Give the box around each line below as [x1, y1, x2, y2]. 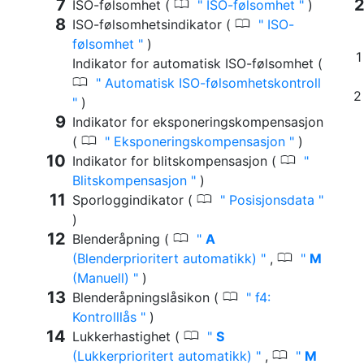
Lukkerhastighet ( [72, 327, 184, 344]
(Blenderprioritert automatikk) [72, 249, 261, 266]
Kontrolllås [72, 308, 141, 325]
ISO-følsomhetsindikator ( [72, 15, 235, 32]
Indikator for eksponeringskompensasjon [72, 113, 323, 130]
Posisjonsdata [225, 191, 318, 208]
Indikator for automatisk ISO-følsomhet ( [72, 54, 323, 71]
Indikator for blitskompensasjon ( [72, 152, 280, 169]
